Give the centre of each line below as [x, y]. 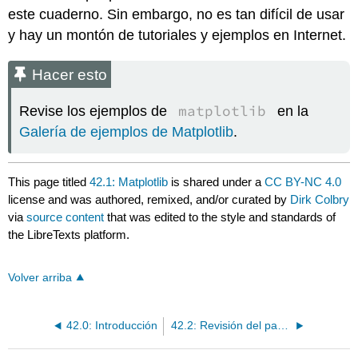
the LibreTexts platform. [69, 235]
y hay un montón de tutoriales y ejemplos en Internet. [177, 36]
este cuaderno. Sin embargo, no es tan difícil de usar [177, 15]
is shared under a [217, 182]
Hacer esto [70, 75]
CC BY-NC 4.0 [303, 182]
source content [66, 217]
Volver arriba [40, 278]
